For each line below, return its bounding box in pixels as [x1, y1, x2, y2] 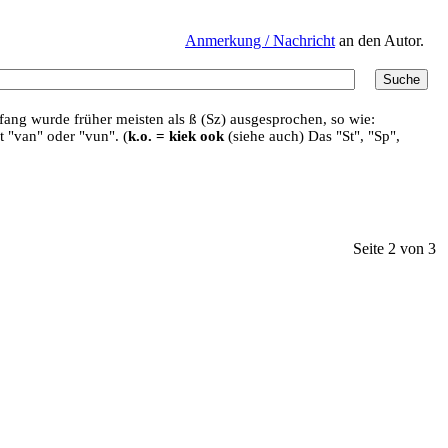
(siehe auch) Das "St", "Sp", [224, 128, 400, 144]
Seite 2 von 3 [353, 240, 436, 257]
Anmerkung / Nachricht [185, 32, 335, 49]
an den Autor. [335, 32, 424, 49]
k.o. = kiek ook [128, 128, 224, 144]
